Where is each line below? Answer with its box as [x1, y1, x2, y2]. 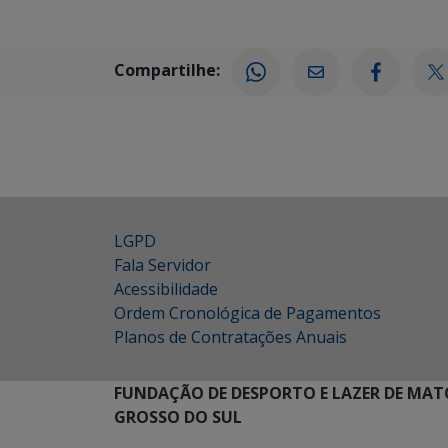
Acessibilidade [114, 278, 218, 300]
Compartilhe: [114, 59, 220, 82]
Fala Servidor [114, 254, 211, 276]
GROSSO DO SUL [114, 406, 242, 428]
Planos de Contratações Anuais [114, 326, 347, 348]
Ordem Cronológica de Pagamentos [114, 302, 381, 324]
